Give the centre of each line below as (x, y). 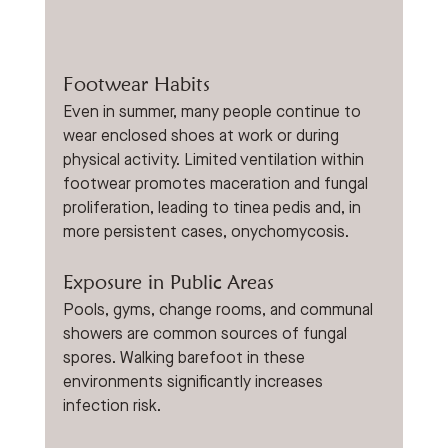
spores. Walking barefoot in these (185, 358)
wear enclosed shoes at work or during (202, 136)
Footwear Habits (136, 83)
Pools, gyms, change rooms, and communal (219, 310)
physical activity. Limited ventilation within (215, 160)
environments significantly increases (194, 382)
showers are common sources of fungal (206, 334)
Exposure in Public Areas (168, 281)
